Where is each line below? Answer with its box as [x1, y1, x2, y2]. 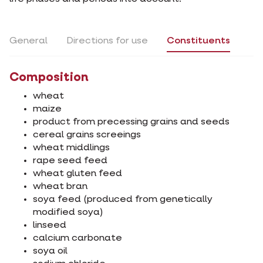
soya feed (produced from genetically [33, 195, 213, 205]
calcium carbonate [33, 234, 122, 244]
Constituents [167, 36, 230, 46]
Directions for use [66, 36, 148, 46]
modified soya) [33, 208, 103, 218]
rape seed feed [33, 156, 107, 166]
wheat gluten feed [33, 169, 122, 179]
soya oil [33, 247, 68, 257]
